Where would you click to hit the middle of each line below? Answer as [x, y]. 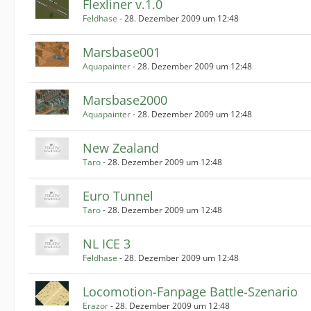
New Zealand [121, 148]
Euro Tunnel [118, 196]
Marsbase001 [121, 52]
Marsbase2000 [125, 100]
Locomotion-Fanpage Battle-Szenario [190, 292]
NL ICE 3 [107, 244]
